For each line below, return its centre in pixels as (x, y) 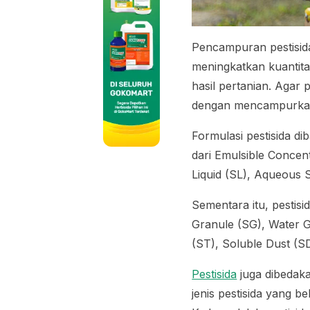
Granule (213, 224)
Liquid (207, 174)
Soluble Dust (256, 243)
